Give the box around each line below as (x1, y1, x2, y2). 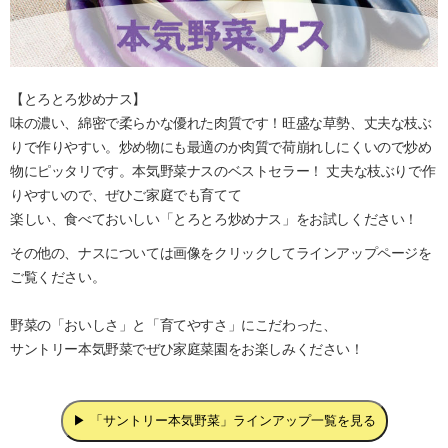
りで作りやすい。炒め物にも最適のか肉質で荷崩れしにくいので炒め (10, 138, 432, 155)
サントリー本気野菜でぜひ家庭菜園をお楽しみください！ (10, 340, 364, 357)
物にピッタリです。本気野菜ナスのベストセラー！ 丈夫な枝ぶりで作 (10, 162, 436, 179)
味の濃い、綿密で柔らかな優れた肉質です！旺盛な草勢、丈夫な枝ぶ (10, 114, 432, 131)
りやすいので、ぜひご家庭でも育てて (10, 186, 242, 203)
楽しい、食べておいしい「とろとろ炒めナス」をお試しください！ (10, 210, 419, 227)
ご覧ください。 (10, 268, 106, 285)
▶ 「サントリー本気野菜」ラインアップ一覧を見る (72, 412, 376, 428)
